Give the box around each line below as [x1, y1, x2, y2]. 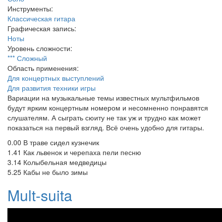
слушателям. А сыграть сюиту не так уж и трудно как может [7, 112, 201, 122]
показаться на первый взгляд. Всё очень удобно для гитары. [7, 122, 204, 132]
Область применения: [7, 63, 81, 73]
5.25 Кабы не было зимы [7, 167, 88, 177]
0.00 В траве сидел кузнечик [7, 137, 99, 147]
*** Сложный [7, 53, 47, 63]
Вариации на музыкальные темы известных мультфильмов [7, 93, 199, 103]
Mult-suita [7, 184, 72, 206]
